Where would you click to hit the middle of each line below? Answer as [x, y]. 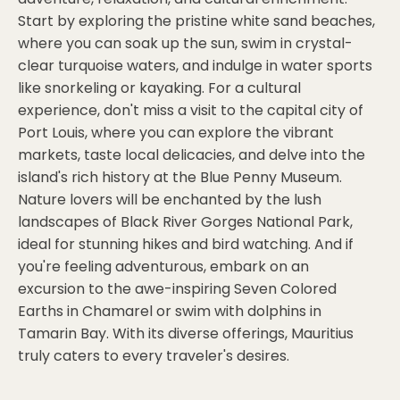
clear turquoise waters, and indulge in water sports [195, 66]
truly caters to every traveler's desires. [154, 356]
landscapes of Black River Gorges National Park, [185, 222]
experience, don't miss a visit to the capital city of [191, 110]
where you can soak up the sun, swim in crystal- [185, 43]
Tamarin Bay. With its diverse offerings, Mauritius [186, 333]
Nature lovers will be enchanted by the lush [170, 200]
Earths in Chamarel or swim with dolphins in [170, 311]
